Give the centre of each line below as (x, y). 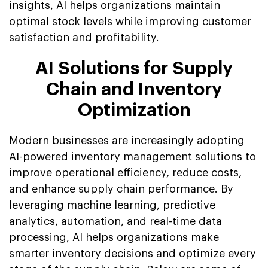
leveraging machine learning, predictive (112, 205)
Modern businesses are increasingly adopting (127, 140)
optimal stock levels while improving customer (130, 21)
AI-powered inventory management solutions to (133, 156)
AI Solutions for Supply (134, 68)
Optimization (134, 110)
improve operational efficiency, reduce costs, (125, 173)
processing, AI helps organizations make (114, 237)
